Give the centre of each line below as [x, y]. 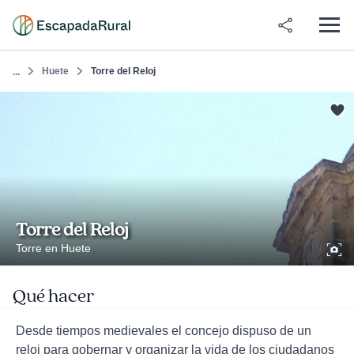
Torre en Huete [53, 248]
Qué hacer [53, 296]
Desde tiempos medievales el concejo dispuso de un [164, 331]
